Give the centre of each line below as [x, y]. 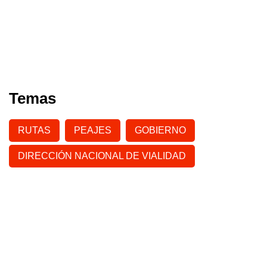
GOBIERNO [160, 130]
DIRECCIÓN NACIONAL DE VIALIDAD [102, 156]
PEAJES [93, 130]
